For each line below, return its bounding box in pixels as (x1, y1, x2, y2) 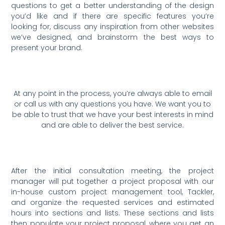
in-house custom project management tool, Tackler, (11, 187, 214, 197)
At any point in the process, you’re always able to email (13, 88, 212, 99)
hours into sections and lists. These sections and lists (11, 208, 214, 218)
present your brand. (11, 42, 83, 53)
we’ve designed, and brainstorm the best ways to (11, 32, 214, 42)
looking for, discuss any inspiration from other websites (11, 21, 214, 32)
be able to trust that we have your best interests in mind (12, 109, 213, 120)
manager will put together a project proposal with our (11, 176, 214, 187)
